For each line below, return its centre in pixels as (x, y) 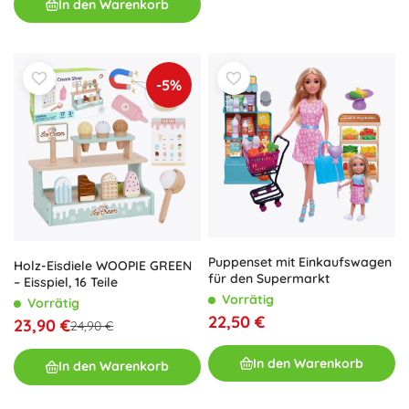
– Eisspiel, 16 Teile (66, 282)
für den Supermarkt (269, 279)
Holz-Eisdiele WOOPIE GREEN (103, 265)
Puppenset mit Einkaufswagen (300, 262)
